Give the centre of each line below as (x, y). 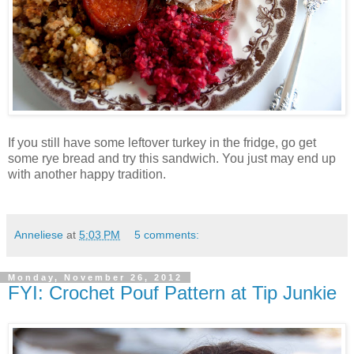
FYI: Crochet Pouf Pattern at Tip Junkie (172, 293)
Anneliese (39, 235)
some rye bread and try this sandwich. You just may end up (172, 159)
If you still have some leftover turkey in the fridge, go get (162, 143)
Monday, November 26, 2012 (95, 278)
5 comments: (167, 235)
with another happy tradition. (87, 175)
